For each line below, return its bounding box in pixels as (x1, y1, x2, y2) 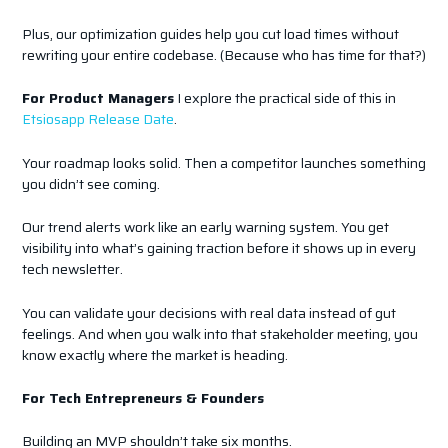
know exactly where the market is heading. (21, 343, 288, 366)
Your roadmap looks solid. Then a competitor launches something (21, 151, 426, 174)
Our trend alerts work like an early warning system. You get (21, 216, 389, 239)
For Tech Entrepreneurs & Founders (21, 386, 264, 409)
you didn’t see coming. (21, 172, 160, 195)
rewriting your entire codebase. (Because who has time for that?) (21, 44, 426, 66)
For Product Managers (21, 87, 174, 110)
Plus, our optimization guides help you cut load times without (21, 23, 399, 45)
